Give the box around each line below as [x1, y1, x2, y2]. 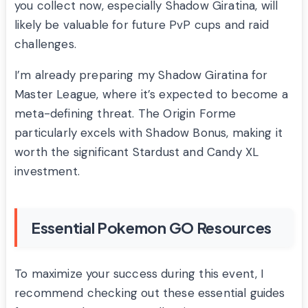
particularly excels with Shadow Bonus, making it [14, 125, 283, 141]
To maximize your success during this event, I [14, 266, 264, 282]
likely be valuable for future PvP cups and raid [14, 17, 269, 33]
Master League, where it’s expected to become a [14, 87, 288, 102]
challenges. [14, 36, 76, 52]
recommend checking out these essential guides [14, 285, 285, 301]
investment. [14, 164, 80, 179]
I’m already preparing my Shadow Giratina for [14, 67, 268, 83]
